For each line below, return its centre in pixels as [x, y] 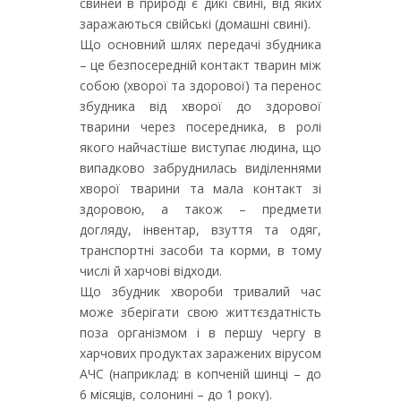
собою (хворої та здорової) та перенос [200, 85]
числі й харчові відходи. [151, 271]
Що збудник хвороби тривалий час [200, 291]
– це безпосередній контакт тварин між [200, 65]
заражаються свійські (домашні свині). [195, 24]
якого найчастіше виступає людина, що [200, 147]
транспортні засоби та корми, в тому [200, 250]
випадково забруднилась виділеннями [200, 168]
